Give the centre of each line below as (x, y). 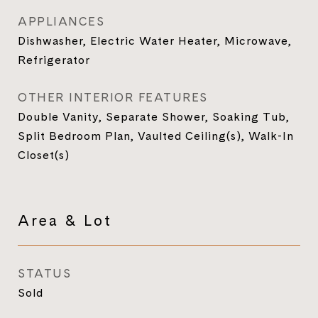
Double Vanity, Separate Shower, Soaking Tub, (154, 116)
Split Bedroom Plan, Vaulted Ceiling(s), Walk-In (156, 136)
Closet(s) (44, 155)
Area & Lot (65, 220)
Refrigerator (54, 60)
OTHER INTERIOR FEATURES (113, 97)
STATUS (44, 273)
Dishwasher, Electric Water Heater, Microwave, (155, 40)
